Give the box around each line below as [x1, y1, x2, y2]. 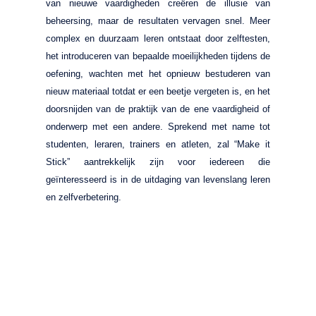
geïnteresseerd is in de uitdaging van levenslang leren [46, 174, 270, 185]
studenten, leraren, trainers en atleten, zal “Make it [46, 138, 270, 150]
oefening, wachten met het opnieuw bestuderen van [46, 68, 270, 79]
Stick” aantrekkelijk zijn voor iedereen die [46, 156, 270, 167]
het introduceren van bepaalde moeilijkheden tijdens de [46, 50, 270, 61]
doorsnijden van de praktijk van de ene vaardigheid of [46, 103, 270, 114]
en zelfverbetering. [46, 191, 121, 202]
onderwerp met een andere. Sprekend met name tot [46, 121, 270, 132]
